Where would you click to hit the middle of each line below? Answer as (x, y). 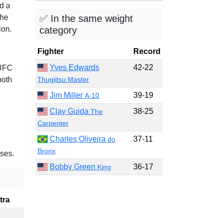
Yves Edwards (75, 67)
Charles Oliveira (79, 139)
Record (147, 51)
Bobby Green (74, 167)
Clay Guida (70, 111)
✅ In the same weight (86, 18)
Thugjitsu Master (63, 79)
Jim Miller (67, 95)
